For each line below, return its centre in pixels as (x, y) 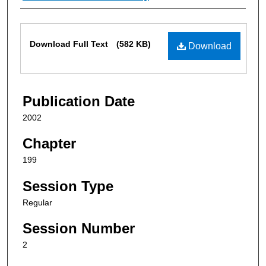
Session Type (68, 186)
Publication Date (79, 101)
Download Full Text (70, 44)
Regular (37, 202)
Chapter (49, 144)
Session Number (79, 229)
